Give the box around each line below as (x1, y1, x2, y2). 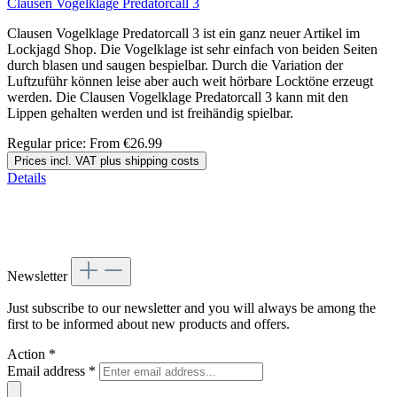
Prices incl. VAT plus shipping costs (14, 153, 199, 167)
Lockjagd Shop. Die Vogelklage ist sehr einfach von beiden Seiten (7, 41, 378, 57)
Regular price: (7, 135, 90, 151)
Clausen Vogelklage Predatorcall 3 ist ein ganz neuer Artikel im (7, 25, 360, 41)
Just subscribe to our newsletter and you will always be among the (7, 300, 376, 315)
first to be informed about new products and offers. (7, 315, 290, 331)
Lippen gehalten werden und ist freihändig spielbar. (7, 105, 304, 121)
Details (7, 169, 46, 185)
